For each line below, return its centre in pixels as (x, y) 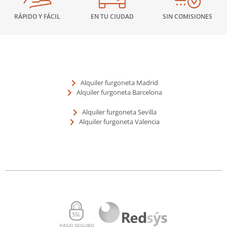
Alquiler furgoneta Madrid (119, 83)
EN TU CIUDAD (112, 17)
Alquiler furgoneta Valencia (119, 122)
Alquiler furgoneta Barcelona (119, 92)
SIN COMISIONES (187, 17)
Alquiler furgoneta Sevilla (119, 112)
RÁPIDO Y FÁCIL (37, 17)
